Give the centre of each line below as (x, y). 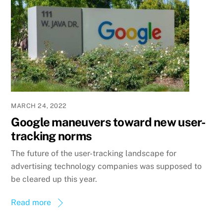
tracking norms (52, 136)
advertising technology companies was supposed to (107, 166)
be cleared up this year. (54, 179)
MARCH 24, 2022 (39, 106)
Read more (31, 203)
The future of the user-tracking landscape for (94, 154)
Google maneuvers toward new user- (108, 122)
